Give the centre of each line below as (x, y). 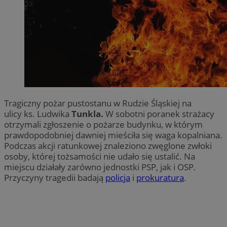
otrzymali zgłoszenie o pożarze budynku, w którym (103, 124)
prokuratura (160, 177)
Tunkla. (86, 113)
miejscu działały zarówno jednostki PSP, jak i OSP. (100, 167)
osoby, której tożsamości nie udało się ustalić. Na (100, 156)
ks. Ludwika (47, 113)
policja (118, 177)
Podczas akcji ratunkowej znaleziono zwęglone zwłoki (108, 145)
